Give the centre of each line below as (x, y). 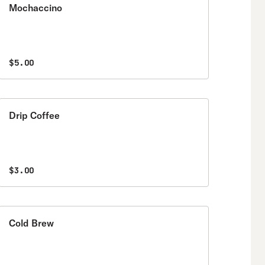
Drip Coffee (34, 115)
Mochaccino (35, 8)
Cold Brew (31, 223)
